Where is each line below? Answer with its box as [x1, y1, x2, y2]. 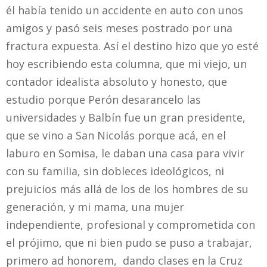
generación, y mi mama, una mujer [6, 200, 184, 215]
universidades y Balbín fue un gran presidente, [6, 110, 246, 125]
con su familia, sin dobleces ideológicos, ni [6, 164, 224, 179]
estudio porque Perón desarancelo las [6, 92, 201, 107]
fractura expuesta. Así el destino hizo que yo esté [6, 39, 259, 54]
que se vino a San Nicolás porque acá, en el [6, 128, 226, 143]
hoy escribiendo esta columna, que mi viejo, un [6, 57, 247, 72]
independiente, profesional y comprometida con [6, 218, 255, 232]
